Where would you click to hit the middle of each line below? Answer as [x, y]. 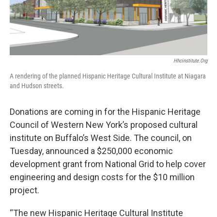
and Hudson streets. [37, 85]
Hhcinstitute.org [190, 61]
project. [24, 190]
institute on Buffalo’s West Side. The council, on [101, 138]
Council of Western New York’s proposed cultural [104, 124]
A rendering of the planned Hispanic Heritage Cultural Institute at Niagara [108, 76]
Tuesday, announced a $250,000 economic [91, 151]
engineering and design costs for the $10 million [102, 177]
